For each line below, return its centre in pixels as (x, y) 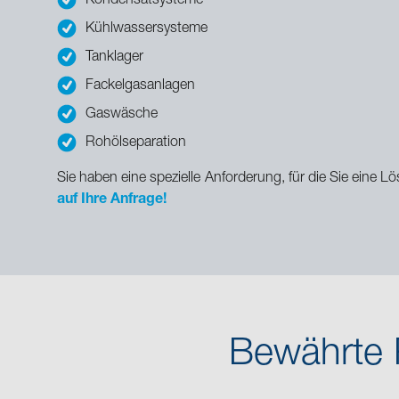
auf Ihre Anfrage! (112, 200)
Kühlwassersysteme (147, 29)
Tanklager (114, 57)
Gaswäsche (122, 114)
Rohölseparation (136, 143)
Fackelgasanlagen (140, 86)
